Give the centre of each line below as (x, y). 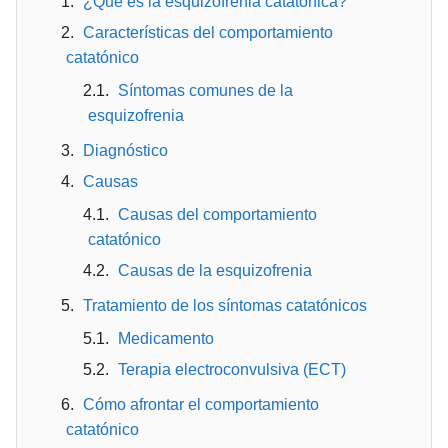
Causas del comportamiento (217, 214)
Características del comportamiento (208, 32)
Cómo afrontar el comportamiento (201, 404)
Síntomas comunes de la (205, 90)
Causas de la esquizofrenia (215, 270)
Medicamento (166, 338)
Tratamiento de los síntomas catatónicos (225, 305)
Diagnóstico (125, 150)
